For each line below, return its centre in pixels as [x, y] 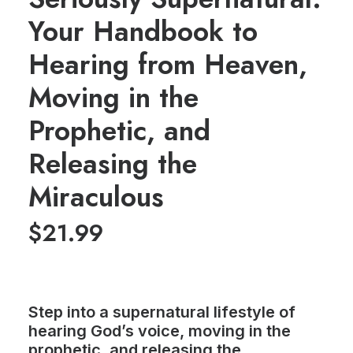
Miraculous [96, 197]
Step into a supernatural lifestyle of [162, 312]
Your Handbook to [143, 32]
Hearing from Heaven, [168, 65]
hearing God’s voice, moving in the [160, 331]
